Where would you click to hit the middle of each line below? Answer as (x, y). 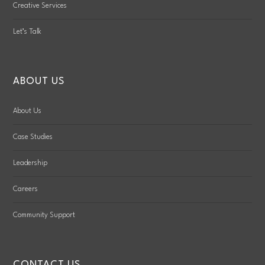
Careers (26, 190)
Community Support (44, 216)
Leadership (30, 164)
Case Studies (33, 138)
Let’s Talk (28, 32)
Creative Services (40, 6)
